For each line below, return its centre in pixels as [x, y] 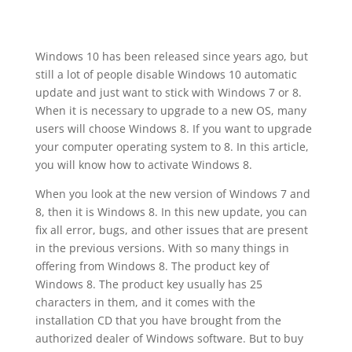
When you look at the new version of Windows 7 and [172, 194]
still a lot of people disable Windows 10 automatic [166, 74]
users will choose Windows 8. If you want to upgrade [173, 128]
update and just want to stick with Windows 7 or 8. [168, 92]
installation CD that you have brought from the [158, 320]
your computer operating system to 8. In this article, [172, 147]
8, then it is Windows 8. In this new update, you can [171, 212]
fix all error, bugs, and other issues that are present [171, 230]
